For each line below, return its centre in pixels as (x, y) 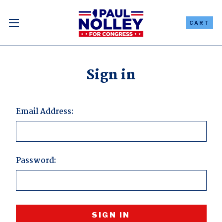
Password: (36, 161)
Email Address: (44, 112)
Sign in (111, 76)
